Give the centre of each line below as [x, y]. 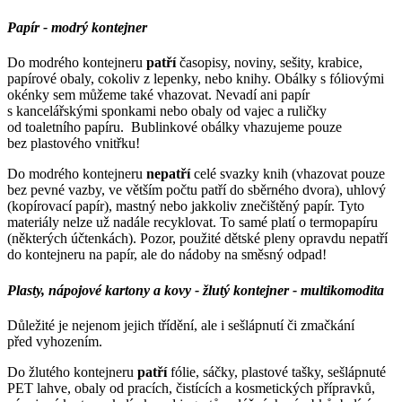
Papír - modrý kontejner [77, 28]
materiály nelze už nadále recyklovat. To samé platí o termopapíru [192, 223]
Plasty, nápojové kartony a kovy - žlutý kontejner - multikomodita [196, 290]
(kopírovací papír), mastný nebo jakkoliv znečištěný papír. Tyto [186, 206]
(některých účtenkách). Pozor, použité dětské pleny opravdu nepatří [197, 239]
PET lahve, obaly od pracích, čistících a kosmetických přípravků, [191, 388]
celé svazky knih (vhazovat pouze [288, 174]
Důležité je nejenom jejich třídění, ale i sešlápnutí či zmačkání [181, 325]
